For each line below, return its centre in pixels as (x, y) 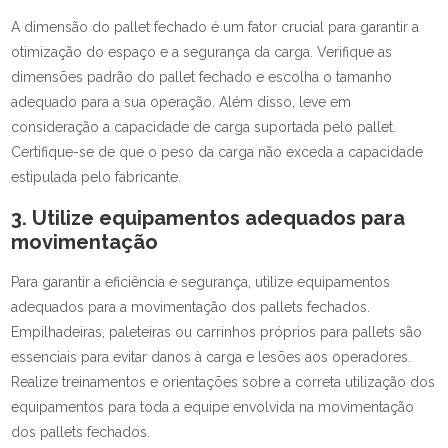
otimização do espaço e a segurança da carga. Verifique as (202, 52)
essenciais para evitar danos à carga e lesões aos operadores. (211, 357)
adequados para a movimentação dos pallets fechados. (191, 307)
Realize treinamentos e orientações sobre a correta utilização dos (223, 382)
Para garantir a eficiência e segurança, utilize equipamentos (201, 282)
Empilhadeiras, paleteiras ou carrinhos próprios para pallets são (217, 332)
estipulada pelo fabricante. (96, 177)
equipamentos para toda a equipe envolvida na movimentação (213, 407)
